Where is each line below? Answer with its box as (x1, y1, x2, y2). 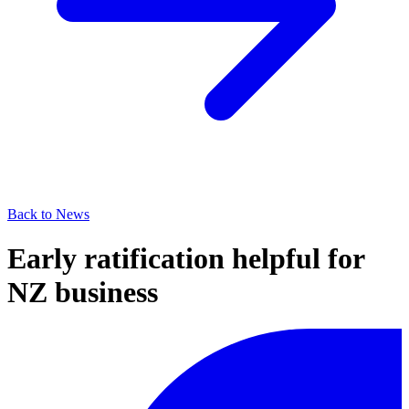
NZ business (7, 275, 158, 309)
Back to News (7, 205, 89, 222)
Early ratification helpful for (7, 241, 364, 275)
